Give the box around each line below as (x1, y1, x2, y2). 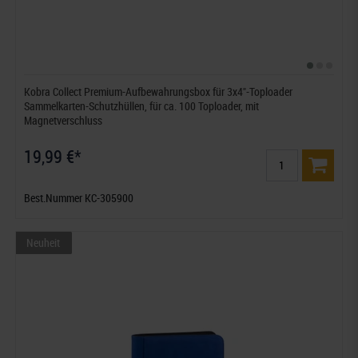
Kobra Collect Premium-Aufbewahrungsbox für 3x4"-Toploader (24, 83, 293, 99)
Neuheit (26, 234, 61, 250)
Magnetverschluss (24, 112, 103, 128)
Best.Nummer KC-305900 (24, 189, 134, 205)
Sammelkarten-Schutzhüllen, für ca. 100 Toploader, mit (24, 97, 260, 113)
